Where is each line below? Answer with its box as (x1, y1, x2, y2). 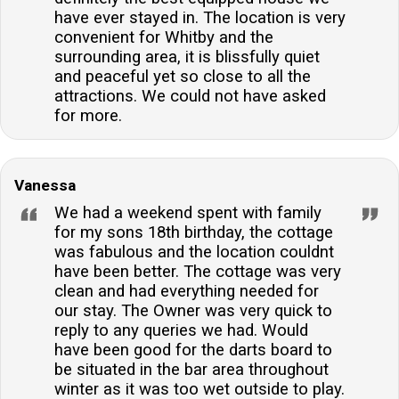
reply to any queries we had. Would (54, 321, 308, 341)
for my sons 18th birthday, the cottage (54, 223, 333, 243)
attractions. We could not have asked (54, 86, 326, 107)
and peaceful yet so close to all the (54, 67, 311, 87)
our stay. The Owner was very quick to (54, 301, 332, 322)
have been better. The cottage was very (54, 262, 341, 282)
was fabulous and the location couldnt (54, 242, 334, 263)
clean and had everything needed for (54, 281, 319, 302)
